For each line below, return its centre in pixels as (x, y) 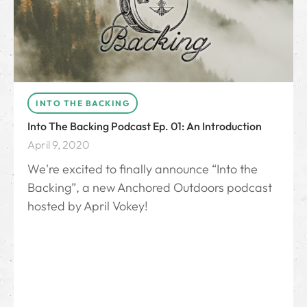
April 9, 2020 (59, 145)
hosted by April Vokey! (88, 206)
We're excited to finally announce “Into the (143, 169)
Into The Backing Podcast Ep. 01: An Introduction (145, 126)
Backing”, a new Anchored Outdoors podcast (150, 188)
